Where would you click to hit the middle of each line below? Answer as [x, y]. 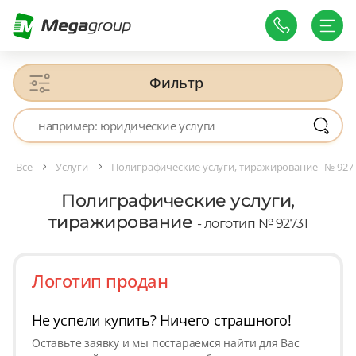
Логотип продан [100, 281]
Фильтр [176, 83]
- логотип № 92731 [252, 224]
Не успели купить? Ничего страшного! [162, 321]
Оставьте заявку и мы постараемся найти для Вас [166, 343]
